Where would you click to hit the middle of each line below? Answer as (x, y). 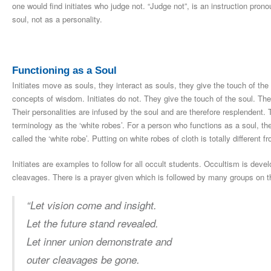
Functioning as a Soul (64, 71)
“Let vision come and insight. (92, 205)
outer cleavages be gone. (83, 260)
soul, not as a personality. (57, 19)
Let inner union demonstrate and (99, 242)
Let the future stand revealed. (93, 224)
